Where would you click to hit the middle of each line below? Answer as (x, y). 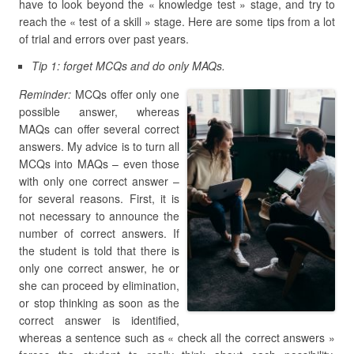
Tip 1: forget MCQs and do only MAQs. (128, 66)
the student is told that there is (99, 250)
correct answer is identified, (99, 320)
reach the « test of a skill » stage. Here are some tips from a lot (177, 21)
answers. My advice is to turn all (99, 146)
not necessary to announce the (99, 216)
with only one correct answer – (99, 181)
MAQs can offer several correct (99, 129)
